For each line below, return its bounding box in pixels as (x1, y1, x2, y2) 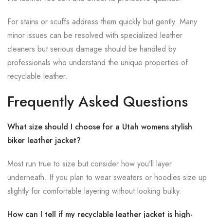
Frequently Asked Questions (7, 91, 188, 112)
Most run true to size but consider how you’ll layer (7, 158, 172, 169)
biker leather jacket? (7, 135, 81, 146)
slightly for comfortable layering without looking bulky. (7, 185, 182, 197)
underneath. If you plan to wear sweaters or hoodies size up (7, 172, 207, 183)
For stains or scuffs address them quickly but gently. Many (7, 16, 197, 27)
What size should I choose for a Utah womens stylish (7, 121, 192, 132)
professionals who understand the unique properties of (7, 57, 188, 68)
